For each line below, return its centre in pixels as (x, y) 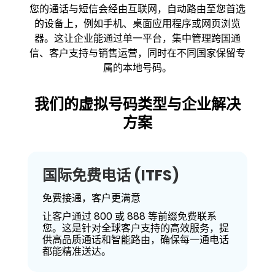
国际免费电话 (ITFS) (110, 175)
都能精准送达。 (76, 251)
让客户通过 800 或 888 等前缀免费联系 (129, 216)
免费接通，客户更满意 (91, 198)
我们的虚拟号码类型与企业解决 (137, 104)
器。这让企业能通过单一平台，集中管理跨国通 (137, 38)
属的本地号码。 (137, 68)
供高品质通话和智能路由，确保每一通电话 (135, 240)
